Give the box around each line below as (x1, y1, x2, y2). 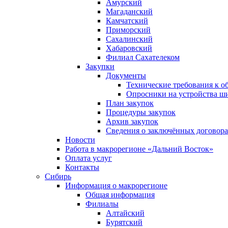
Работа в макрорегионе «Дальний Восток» (65, 144, 213, 153)
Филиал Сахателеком (106, 52, 180, 62)
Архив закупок (106, 117, 158, 126)
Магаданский (106, 7, 153, 16)
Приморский (106, 25, 151, 34)
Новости (65, 135, 95, 144)
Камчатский (106, 16, 148, 25)
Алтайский (106, 208, 145, 217)
